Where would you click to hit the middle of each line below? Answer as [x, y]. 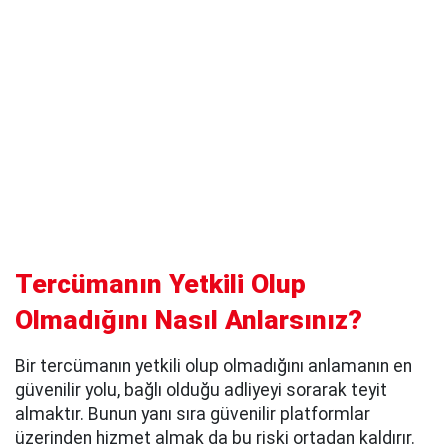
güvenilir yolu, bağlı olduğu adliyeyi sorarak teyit [201, 389]
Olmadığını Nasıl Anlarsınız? [188, 319]
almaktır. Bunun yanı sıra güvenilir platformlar [192, 413]
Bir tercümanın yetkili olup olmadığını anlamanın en [213, 365]
